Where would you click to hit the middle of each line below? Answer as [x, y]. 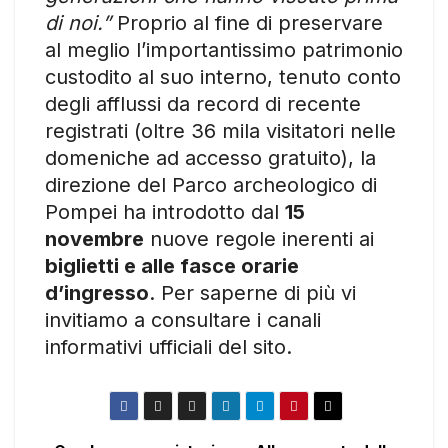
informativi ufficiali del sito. [168, 346]
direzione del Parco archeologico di [211, 184]
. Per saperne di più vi [252, 292]
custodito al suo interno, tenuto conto [223, 76]
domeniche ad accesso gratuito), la [210, 157]
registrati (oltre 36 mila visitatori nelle [220, 130]
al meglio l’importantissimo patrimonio [224, 49]
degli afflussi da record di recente [203, 103]
